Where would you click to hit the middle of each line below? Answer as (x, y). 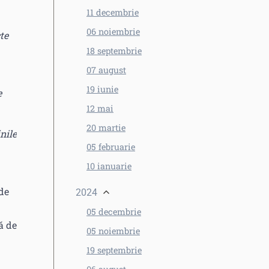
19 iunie (102, 89)
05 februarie (111, 147)
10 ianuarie (109, 166)
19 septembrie (114, 250)
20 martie (106, 128)
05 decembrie (114, 212)
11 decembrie (113, 12)
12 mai (100, 108)
